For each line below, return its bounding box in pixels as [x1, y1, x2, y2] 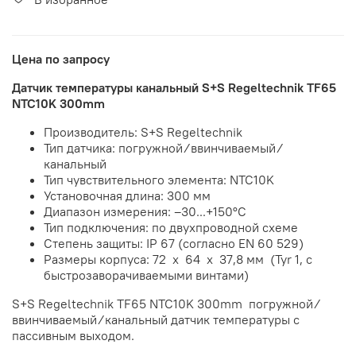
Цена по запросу [12, 51, 110, 68]
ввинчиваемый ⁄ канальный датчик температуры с [12, 311, 300, 328]
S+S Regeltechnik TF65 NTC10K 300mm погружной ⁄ [12, 296, 318, 312]
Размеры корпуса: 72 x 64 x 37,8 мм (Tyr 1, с [44, 251, 312, 268]
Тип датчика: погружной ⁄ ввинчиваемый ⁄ [44, 140, 281, 157]
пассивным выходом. [12, 327, 134, 344]
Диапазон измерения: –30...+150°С [44, 203, 246, 220]
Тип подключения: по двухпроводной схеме [44, 219, 298, 236]
